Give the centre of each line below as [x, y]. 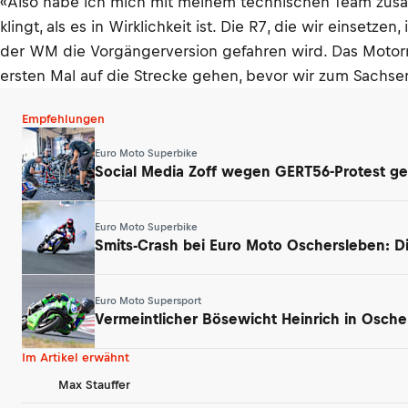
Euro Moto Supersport [148, 300]
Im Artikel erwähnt [76, 357]
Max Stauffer [94, 384]
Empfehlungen [63, 119]
